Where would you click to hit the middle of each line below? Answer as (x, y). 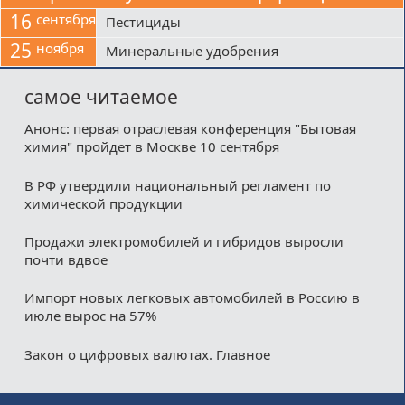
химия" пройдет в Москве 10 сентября (151, 147)
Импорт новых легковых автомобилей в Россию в (192, 298)
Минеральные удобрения (192, 51)
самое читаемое (101, 97)
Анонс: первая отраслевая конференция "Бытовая (190, 129)
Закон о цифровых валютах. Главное (147, 354)
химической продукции (103, 203)
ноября (60, 48)
